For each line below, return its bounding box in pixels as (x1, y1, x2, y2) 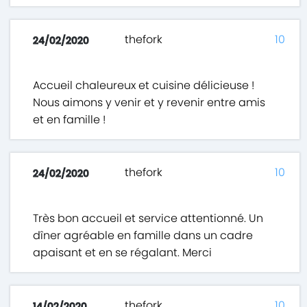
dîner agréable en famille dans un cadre (33, 228, 254, 244)
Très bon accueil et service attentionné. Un (33, 210, 264, 227)
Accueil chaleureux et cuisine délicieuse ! (33, 77, 255, 94)
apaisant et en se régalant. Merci (33, 245, 212, 261)
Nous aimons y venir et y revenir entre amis (33, 95, 266, 111)
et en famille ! (33, 112, 106, 128)
